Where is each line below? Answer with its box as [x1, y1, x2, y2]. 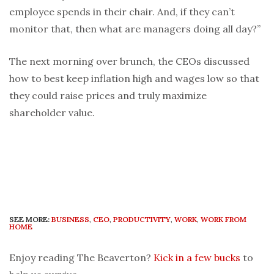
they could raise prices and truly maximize [9, 89, 207, 102]
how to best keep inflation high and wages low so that [9, 72, 259, 85]
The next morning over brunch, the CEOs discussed [9, 55, 250, 68]
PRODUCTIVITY [113, 215, 171, 224]
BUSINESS [51, 215, 89, 224]
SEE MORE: [9, 215, 50, 224]
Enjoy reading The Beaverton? [9, 251, 154, 264]
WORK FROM [201, 215, 246, 224]
